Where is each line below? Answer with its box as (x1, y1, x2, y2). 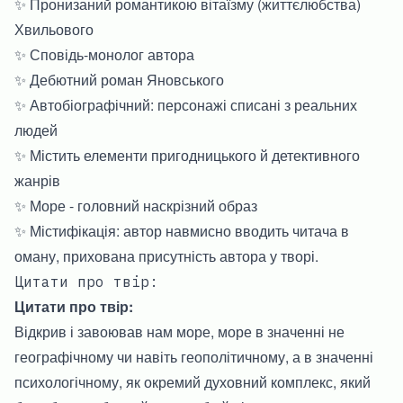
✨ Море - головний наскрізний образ (14, 194, 257, 216)
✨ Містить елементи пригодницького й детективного (14, 144, 360, 166)
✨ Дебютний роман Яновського (14, 68, 224, 90)
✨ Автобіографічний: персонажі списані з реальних (14, 94, 357, 115)
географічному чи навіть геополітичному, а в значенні (14, 345, 373, 367)
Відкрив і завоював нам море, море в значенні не (14, 320, 345, 342)
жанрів (14, 169, 60, 191)
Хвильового (14, 18, 94, 40)
